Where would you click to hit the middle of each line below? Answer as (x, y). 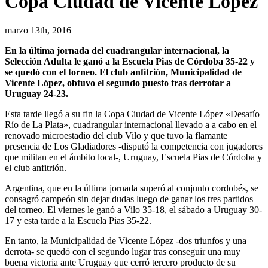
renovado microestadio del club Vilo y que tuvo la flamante (116, 136)
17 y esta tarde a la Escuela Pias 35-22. (78, 221)
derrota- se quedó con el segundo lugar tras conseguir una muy (123, 252)
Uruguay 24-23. (36, 94)
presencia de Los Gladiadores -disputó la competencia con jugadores (134, 147)
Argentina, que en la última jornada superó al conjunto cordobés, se (132, 188)
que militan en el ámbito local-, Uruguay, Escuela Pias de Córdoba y (133, 157)
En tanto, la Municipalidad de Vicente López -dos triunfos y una (126, 241)
